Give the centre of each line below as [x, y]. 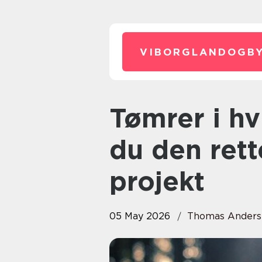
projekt [157, 181]
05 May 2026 [140, 216]
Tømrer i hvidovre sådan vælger [117, 118]
